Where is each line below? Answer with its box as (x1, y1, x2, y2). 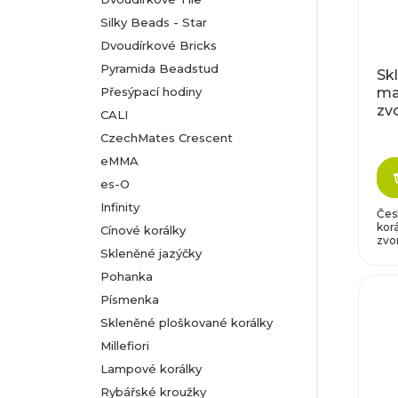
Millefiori (100, 338, 149, 353)
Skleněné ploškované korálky (100, 315, 273, 330)
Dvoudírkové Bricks (100, 38, 217, 52)
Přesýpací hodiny (100, 84, 202, 99)
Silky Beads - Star (100, 15, 207, 29)
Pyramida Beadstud (100, 61, 219, 76)
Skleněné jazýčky (100, 246, 202, 260)
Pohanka (100, 269, 153, 283)
